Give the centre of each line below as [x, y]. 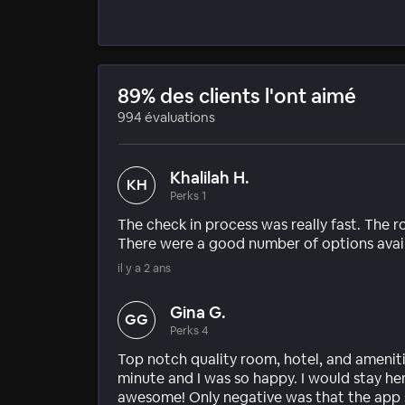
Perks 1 [188, 195]
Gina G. [198, 312]
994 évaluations [166, 117]
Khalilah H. [210, 177]
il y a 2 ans [144, 268]
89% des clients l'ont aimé [237, 95]
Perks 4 [189, 330]
